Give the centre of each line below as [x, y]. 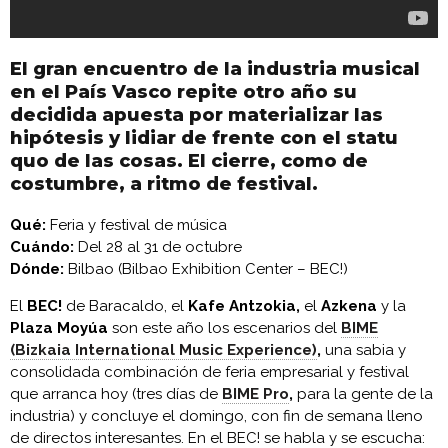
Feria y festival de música [136, 224]
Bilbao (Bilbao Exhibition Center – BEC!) [206, 268]
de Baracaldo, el [125, 305]
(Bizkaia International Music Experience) [163, 349]
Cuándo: [42, 246]
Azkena [349, 305]
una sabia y [363, 349]
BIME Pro [255, 393]
